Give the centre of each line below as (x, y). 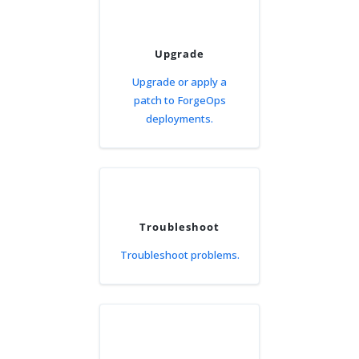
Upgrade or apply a (179, 81)
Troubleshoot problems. (179, 254)
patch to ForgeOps (179, 100)
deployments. (179, 118)
